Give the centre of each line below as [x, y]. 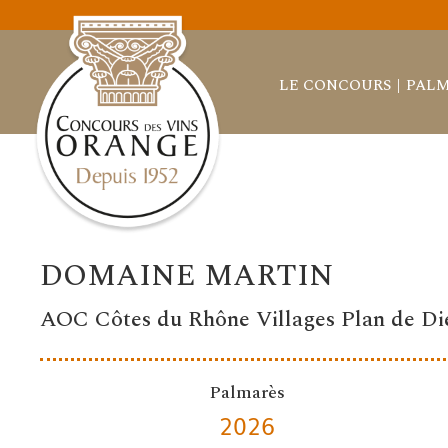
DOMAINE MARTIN [187, 276]
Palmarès [246, 393]
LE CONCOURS [334, 85]
